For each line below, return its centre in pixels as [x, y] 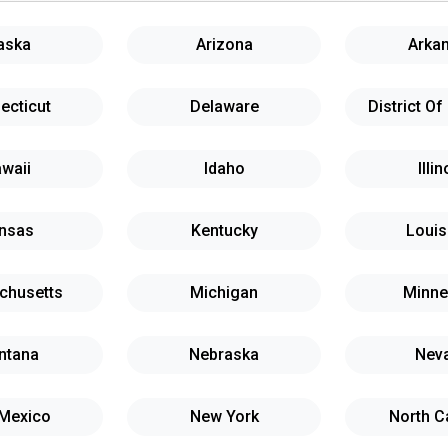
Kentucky [224, 230]
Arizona [224, 44]
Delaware [224, 106]
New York [224, 416]
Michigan [224, 292]
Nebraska [224, 354]
